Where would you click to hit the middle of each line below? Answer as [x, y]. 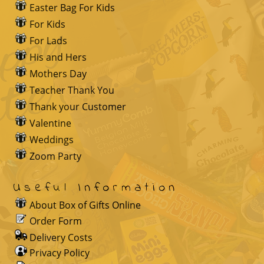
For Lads [48, 41]
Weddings [52, 140]
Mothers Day [58, 74]
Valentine [50, 123]
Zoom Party [55, 156]
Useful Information [96, 188]
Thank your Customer [78, 107]
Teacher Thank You [72, 90]
